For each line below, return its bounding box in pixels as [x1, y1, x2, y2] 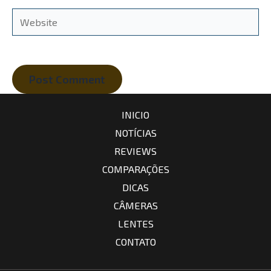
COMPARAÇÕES [102, 163, 169, 175]
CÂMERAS [113, 200, 158, 212]
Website [11, 10, 49, 22]
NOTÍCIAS [114, 127, 157, 139]
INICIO [122, 109, 149, 121]
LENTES [117, 218, 154, 230]
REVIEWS [114, 145, 157, 157]
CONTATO [115, 236, 156, 248]
